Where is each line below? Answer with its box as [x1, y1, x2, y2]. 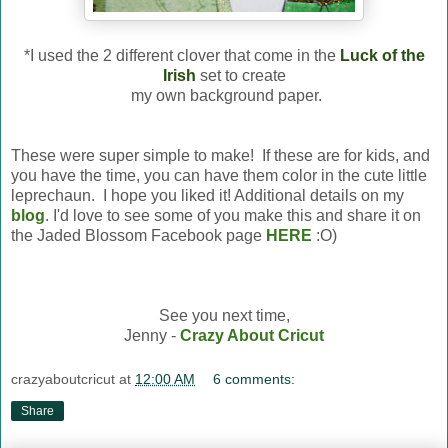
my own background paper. [126, 87, 322, 105]
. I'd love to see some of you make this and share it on [45, 207, 421, 225]
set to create [195, 67, 286, 85]
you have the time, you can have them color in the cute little [11, 167, 427, 185]
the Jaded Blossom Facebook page [11, 227, 266, 245]
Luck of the [339, 47, 425, 65]
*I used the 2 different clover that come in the [23, 47, 340, 65]
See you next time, [158, 307, 290, 325]
